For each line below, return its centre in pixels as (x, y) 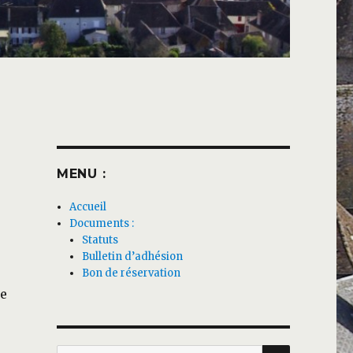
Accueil (88, 207)
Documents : (102, 224)
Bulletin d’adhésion (133, 257)
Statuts (100, 240)
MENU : (81, 174)
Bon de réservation (132, 273)
